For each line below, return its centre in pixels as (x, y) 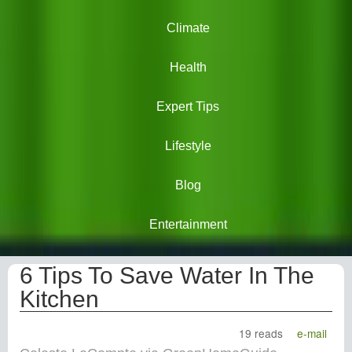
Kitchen (59, 299)
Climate (188, 28)
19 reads (261, 333)
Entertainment (188, 224)
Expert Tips (188, 106)
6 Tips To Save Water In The (167, 275)
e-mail (312, 333)
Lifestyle (188, 146)
